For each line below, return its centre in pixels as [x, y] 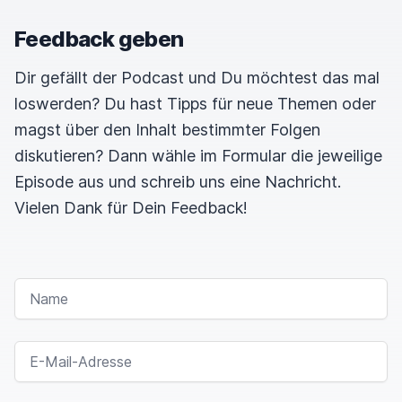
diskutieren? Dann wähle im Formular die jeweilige [198, 156]
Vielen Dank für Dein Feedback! [131, 208]
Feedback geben [99, 39]
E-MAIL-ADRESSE [65, 348]
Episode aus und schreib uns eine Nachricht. [178, 182]
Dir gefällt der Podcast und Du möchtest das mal [197, 78]
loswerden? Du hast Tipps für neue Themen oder [195, 104]
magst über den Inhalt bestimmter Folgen [167, 130]
